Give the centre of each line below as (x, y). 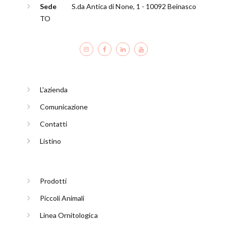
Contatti (54, 124)
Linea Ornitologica (69, 215)
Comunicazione (64, 106)
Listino (51, 141)
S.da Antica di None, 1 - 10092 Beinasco (134, 6)
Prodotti (53, 181)
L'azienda (54, 89)
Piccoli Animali (62, 198)
